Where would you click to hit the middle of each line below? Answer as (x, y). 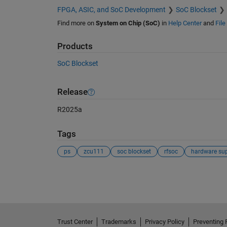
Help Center (185, 23)
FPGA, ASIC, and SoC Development (111, 10)
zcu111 (93, 151)
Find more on (76, 23)
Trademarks (119, 221)
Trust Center (75, 221)
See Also (77, 176)
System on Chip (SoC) (128, 23)
